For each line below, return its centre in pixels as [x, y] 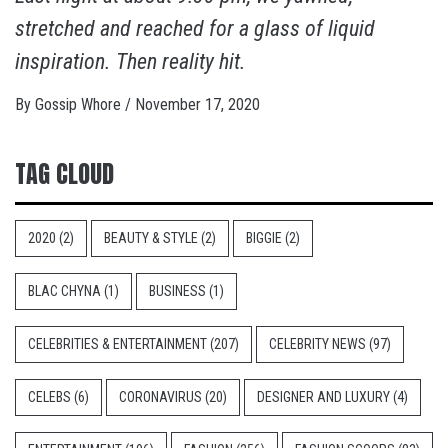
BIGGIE [264, 237]
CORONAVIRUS [160, 396]
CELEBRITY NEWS [317, 343]
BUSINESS [177, 290]
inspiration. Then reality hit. [130, 61]
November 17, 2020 [197, 104]
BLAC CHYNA [64, 290]
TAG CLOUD [64, 173]
